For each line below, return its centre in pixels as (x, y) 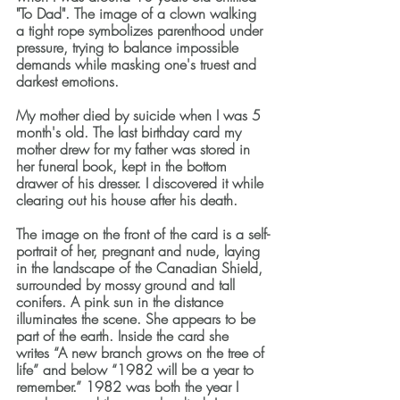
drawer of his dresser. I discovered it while (142, 183)
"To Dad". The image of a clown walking (138, 14)
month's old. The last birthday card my (131, 133)
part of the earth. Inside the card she (125, 336)
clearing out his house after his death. (129, 200)
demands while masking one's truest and (138, 65)
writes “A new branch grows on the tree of (142, 353)
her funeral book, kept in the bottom (124, 167)
